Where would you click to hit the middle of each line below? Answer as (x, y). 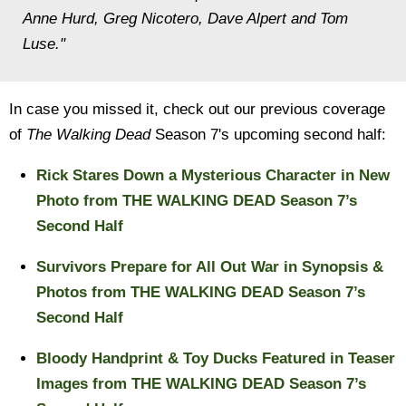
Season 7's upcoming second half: (268, 135)
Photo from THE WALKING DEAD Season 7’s (197, 201)
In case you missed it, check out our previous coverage (197, 109)
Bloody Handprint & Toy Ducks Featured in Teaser (216, 358)
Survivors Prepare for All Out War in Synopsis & (210, 267)
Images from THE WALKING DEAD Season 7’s (201, 384)
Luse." (44, 44)
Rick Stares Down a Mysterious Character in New (213, 175)
